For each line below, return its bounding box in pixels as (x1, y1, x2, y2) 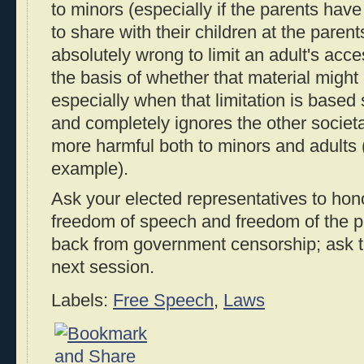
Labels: (51, 290, 113, 310)
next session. (51, 258, 154, 278)
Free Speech (113, 290, 214, 310)
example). (51, 158, 128, 179)
